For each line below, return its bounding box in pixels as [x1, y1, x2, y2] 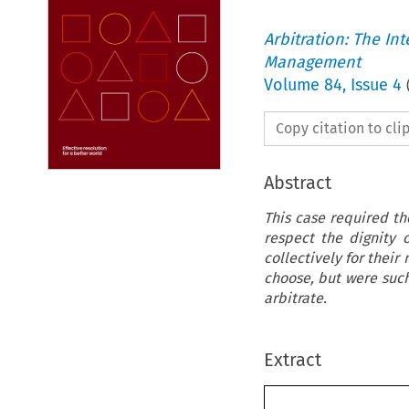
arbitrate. [263, 288, 327, 307]
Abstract [263, 171, 331, 194]
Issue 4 [350, 74, 402, 95]
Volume [263, 74, 324, 95]
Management [263, 51, 361, 72]
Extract [263, 348, 321, 371]
